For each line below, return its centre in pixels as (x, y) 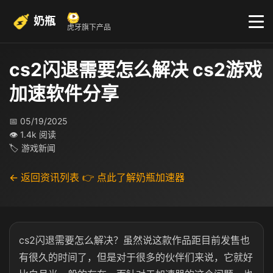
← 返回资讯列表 (44, 177)
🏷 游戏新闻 (32, 148)
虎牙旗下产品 (89, 27)
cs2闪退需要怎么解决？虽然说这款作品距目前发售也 (134, 240)
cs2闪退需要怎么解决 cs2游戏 (136, 69)
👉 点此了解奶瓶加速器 (133, 177)
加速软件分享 (64, 93)
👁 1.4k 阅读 (33, 134)
